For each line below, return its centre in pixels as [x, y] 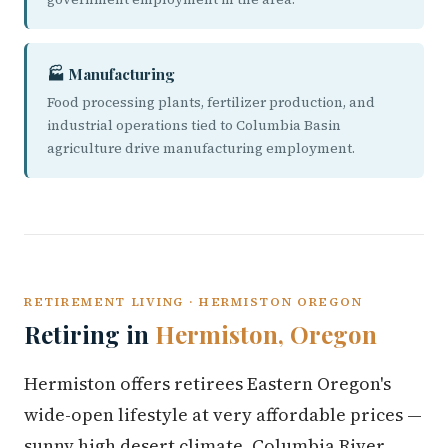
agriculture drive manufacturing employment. [201, 148]
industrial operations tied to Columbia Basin [194, 125]
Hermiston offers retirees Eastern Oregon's [207, 383]
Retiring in [89, 334]
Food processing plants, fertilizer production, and [211, 102]
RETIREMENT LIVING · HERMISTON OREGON [193, 301]
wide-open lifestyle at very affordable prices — [223, 414]
